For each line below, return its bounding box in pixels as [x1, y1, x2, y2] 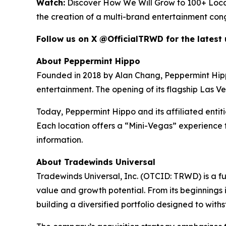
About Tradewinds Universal [36, 157, 155, 167]
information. [36, 135, 83, 145]
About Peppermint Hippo [36, 56, 140, 67]
